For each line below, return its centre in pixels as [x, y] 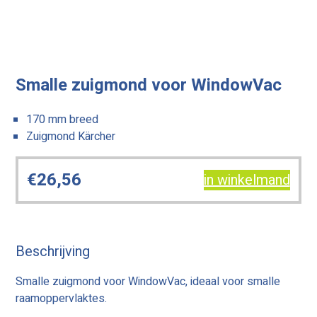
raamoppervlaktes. [62, 299]
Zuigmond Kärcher [71, 137]
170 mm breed [63, 120]
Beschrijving [53, 251]
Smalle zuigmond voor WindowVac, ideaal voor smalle [148, 282]
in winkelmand [247, 180]
